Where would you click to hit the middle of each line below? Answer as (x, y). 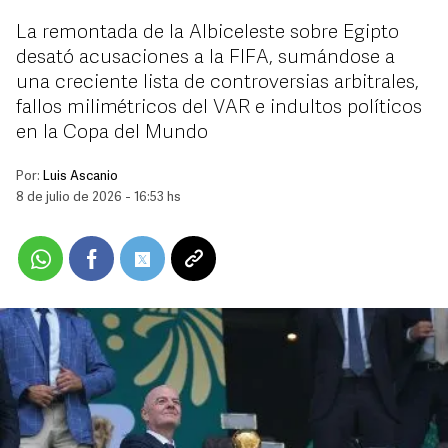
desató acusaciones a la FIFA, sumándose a (205, 58)
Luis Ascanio (80, 176)
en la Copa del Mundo (112, 133)
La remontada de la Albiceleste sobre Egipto (207, 33)
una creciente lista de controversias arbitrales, (217, 83)
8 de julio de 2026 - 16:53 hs (98, 197)
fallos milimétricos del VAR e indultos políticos (219, 108)
